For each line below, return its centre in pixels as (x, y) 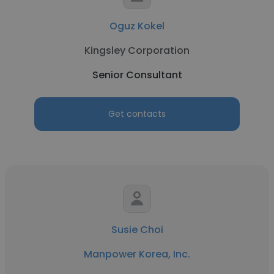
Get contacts (137, 114)
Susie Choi (137, 230)
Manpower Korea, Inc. (137, 254)
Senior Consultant (137, 75)
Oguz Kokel (137, 26)
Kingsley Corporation (137, 50)
